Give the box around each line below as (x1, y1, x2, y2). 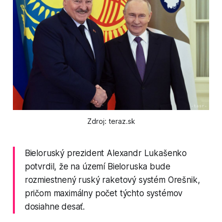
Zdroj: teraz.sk (87, 116, 135, 125)
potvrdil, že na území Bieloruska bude (24, 161, 170, 171)
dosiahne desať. (24, 201, 85, 212)
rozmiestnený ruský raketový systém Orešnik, (24, 174, 200, 185)
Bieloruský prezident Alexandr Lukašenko (24, 148, 187, 158)
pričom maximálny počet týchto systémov (24, 188, 183, 198)
